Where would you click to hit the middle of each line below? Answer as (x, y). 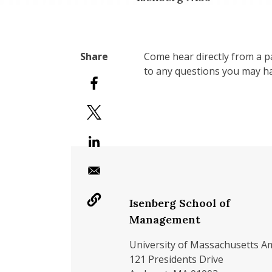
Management (165, 219)
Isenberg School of (180, 203)
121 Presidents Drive (176, 259)
